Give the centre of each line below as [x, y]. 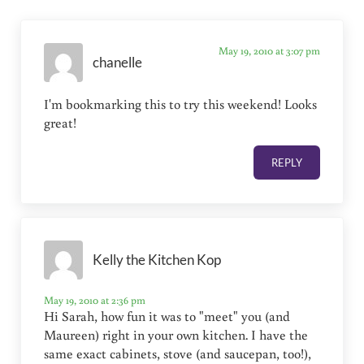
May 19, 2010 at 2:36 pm [95, 300]
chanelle [118, 62]
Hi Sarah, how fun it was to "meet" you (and [167, 316]
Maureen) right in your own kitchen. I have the [176, 335]
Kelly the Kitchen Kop [157, 260]
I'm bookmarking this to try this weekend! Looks [181, 104]
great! [61, 123]
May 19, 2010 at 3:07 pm [269, 51]
